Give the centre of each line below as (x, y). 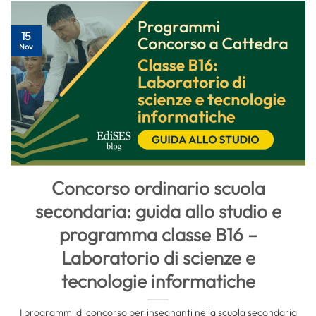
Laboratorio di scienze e (158, 257)
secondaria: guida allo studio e (158, 211)
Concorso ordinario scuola (158, 188)
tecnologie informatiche (158, 281)
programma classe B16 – (158, 234)
